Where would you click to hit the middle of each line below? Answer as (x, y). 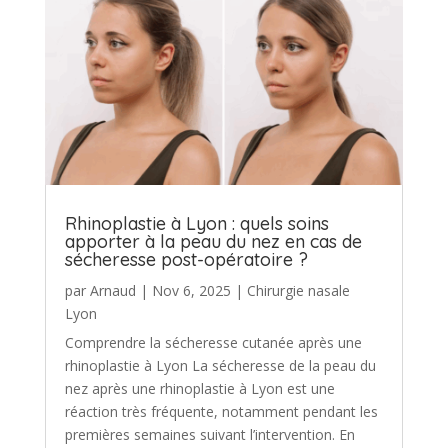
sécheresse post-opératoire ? (186, 259)
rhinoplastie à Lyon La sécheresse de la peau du (220, 365)
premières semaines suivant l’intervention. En (209, 434)
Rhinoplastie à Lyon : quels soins (196, 223)
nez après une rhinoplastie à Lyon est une (199, 388)
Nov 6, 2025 (191, 290)
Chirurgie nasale (298, 290)
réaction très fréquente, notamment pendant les (221, 411)
